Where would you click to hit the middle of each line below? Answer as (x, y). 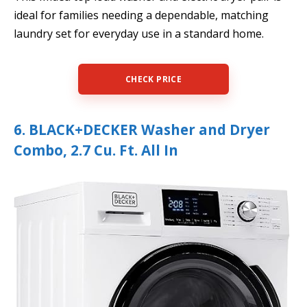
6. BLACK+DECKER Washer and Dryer (142, 130)
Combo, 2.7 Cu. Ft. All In (96, 150)
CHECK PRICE (153, 79)
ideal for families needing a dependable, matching (141, 15)
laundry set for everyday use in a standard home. (139, 33)
